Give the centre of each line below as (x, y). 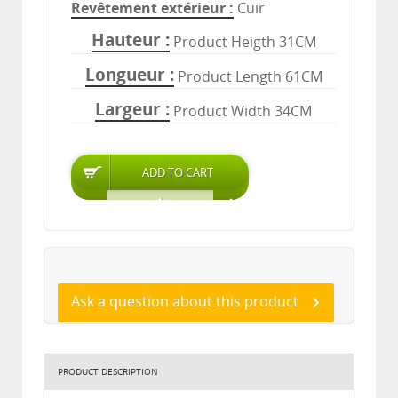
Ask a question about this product (185, 302)
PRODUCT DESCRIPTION (108, 373)
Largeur (128, 110)
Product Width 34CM (243, 112)
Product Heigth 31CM (244, 43)
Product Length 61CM (250, 77)
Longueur (125, 76)
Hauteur (126, 41)
